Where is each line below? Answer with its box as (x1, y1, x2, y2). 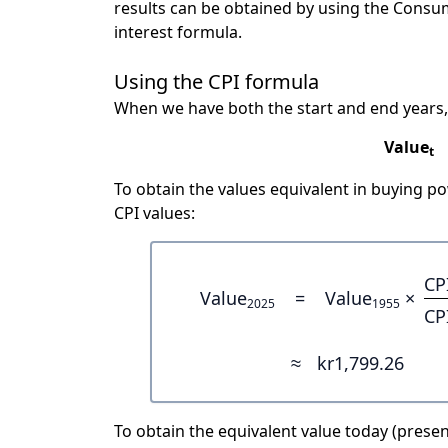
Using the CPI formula (114, 68, 319, 95)
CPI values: (114, 202, 195, 225)
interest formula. (114, 21, 242, 43)
